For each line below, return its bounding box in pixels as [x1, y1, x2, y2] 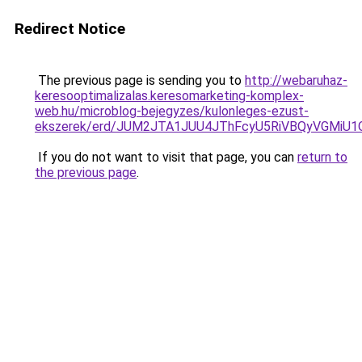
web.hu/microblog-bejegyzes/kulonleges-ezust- [35, 103, 309, 119]
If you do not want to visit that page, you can [35, 149, 297, 165]
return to [297, 149, 347, 165]
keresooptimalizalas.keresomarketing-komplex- [35, 88, 304, 103]
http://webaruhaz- [245, 73, 347, 88]
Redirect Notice [15, 19, 125, 38]
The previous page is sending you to [35, 73, 245, 88]
